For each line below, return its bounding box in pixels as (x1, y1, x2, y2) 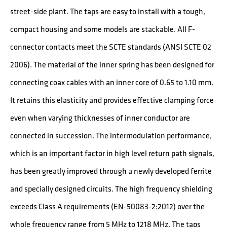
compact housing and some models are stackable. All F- (10, 23, 195, 35)
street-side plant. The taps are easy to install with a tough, (10, 5, 205, 17)
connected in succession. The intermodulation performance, (10, 129, 212, 141)
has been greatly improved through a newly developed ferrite (10, 165, 212, 177)
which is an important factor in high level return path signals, (10, 147, 214, 159)
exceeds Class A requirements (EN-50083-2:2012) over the (10, 200, 205, 212)
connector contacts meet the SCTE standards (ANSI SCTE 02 (10, 41, 211, 53)
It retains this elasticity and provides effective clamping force (10, 94, 214, 106)
